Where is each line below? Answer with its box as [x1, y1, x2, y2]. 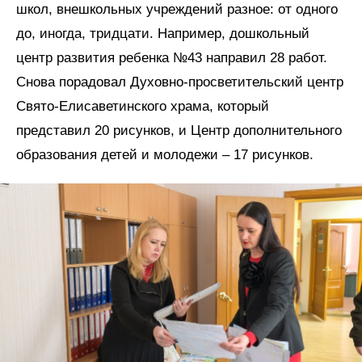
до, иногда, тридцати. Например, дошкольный [16, 26, 309, 42]
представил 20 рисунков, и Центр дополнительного [16, 123, 342, 139]
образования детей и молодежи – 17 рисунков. [16, 147, 322, 163]
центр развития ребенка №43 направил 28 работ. [16, 50, 327, 66]
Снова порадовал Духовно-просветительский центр [16, 74, 343, 90]
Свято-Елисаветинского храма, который [16, 99, 269, 115]
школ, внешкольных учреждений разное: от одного [16, 2, 338, 18]
